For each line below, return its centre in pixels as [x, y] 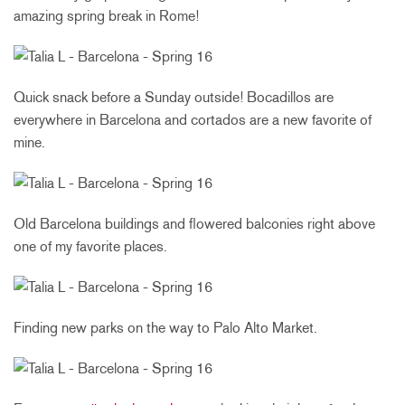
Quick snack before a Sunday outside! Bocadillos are [174, 97]
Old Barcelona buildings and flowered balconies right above [194, 223]
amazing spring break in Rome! [106, 15]
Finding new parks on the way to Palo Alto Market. [165, 327]
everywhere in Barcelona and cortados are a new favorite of [193, 119]
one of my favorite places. [90, 246]
